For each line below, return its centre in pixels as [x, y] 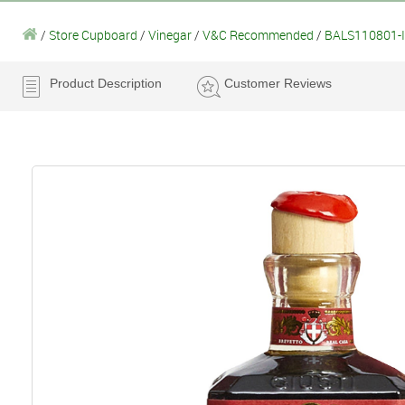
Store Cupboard [93, 34]
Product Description [106, 83]
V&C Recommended [258, 34]
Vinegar [170, 34]
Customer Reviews [278, 83]
